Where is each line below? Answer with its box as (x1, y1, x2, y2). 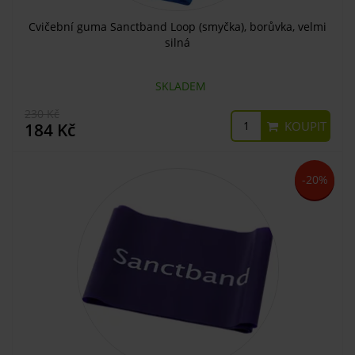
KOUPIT (281, 117, 326, 134)
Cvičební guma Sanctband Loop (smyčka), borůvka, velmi (29, 18, 326, 34)
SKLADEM (149, 78, 206, 94)
